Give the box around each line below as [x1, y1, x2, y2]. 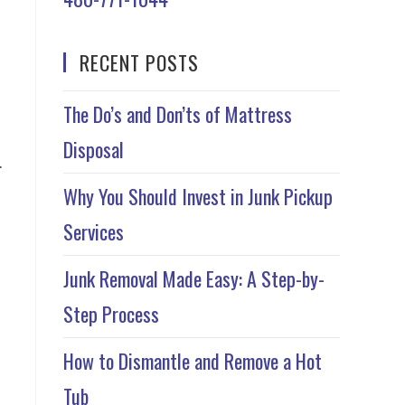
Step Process [63, 299, 159, 328]
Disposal [63, 135, 124, 164]
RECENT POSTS [80, 48, 199, 77]
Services [63, 217, 124, 246]
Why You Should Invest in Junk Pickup [63, 182, 333, 211]
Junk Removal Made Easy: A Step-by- [63, 264, 325, 293]
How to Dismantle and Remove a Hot [63, 346, 322, 375]
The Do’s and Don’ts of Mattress [63, 99, 292, 128]
